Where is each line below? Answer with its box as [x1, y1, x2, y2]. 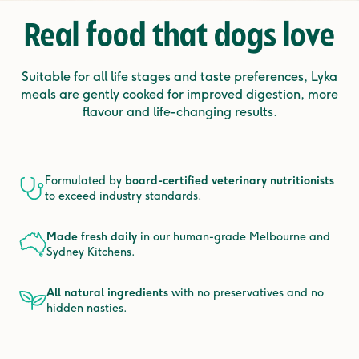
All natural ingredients [46, 286, 168, 300]
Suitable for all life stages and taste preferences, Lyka [22, 69, 337, 84]
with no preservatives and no [168, 286, 324, 300]
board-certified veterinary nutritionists [125, 174, 334, 188]
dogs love [214, 22, 335, 54]
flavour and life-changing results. [82, 104, 277, 119]
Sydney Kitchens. [46, 245, 135, 259]
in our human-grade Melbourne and [137, 230, 330, 244]
